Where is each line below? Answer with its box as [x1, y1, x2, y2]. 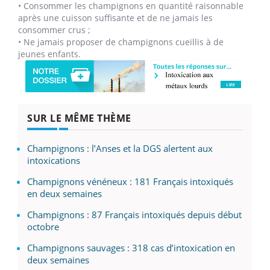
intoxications [27, 154, 80, 166]
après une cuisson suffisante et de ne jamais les [18, 11, 213, 24]
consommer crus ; [18, 24, 90, 36]
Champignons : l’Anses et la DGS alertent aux [27, 142, 213, 154]
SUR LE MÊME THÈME [27, 111, 131, 125]
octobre [27, 220, 59, 233]
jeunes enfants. [18, 48, 81, 60]
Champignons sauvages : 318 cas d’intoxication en [27, 241, 235, 254]
